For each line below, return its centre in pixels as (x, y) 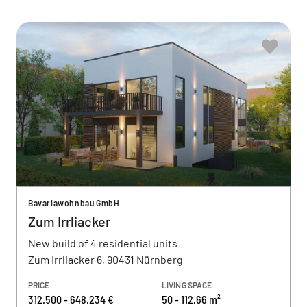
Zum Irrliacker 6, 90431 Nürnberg (106, 259)
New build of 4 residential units (103, 243)
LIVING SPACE (187, 285)
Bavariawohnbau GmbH (74, 203)
